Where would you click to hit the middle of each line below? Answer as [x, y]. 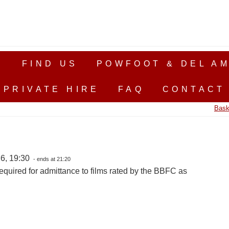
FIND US [50, 64]
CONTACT [194, 89]
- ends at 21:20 [51, 159]
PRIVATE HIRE [52, 89]
